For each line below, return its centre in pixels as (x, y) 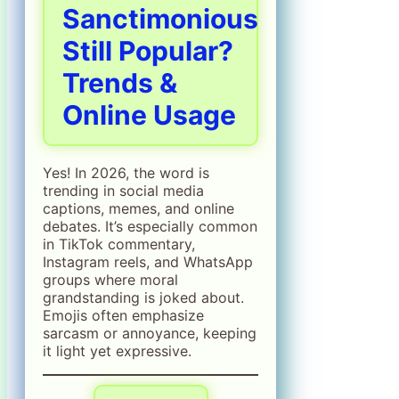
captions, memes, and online (138, 208)
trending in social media (123, 190)
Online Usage (149, 114)
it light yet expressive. (117, 350)
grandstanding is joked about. (143, 297)
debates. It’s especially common (150, 226)
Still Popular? (148, 50)
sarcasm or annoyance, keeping (150, 333)
